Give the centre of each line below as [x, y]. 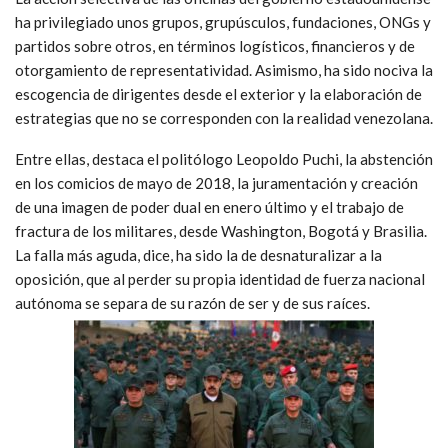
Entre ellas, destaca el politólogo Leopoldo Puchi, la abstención [224, 159]
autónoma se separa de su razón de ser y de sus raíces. [192, 303]
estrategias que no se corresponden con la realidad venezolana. [224, 118]
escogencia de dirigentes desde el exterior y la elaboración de [218, 94]
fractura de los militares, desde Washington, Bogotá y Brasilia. [221, 231]
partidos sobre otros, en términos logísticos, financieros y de [215, 46]
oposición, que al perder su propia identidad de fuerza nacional [220, 279]
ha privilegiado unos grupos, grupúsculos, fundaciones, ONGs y [223, 22]
